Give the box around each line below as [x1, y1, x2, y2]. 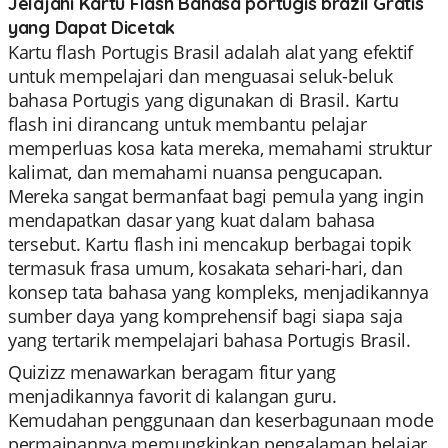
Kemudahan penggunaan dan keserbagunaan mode [8, 408, 434, 432]
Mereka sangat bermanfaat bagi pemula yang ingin [8, 184, 424, 208]
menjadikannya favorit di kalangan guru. [8, 384, 337, 408]
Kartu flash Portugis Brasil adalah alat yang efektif [8, 40, 413, 64]
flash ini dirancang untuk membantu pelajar [8, 112, 367, 136]
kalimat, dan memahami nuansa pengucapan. [8, 160, 384, 184]
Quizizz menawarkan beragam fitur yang [8, 360, 337, 384]
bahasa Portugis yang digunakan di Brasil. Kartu [8, 88, 399, 112]
